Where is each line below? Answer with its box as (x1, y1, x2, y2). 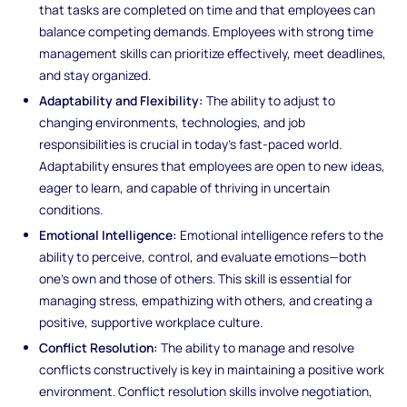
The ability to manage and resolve (158, 338, 355, 356)
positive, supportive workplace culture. (39, 313, 263, 332)
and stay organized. (39, 66, 152, 84)
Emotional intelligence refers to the (177, 226, 384, 244)
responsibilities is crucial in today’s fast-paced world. (39, 135, 342, 154)
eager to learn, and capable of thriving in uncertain (39, 179, 331, 197)
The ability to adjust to (203, 92, 336, 110)
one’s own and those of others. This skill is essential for (39, 270, 352, 288)
